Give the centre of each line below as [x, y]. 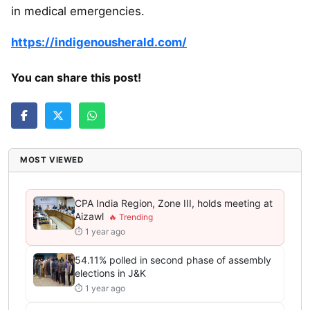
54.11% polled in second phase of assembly [173, 260]
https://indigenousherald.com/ [99, 43]
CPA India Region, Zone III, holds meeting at [174, 203]
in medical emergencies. [78, 11]
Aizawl [89, 217]
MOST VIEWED [52, 160]
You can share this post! [76, 78]
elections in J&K [110, 273]
